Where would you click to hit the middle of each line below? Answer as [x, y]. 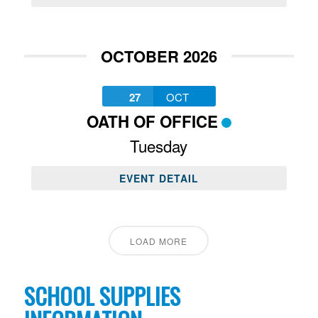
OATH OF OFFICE [152, 122]
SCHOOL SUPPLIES [102, 296]
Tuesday [159, 146]
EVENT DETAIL [159, 179]
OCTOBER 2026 [159, 56]
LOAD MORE [159, 241]
